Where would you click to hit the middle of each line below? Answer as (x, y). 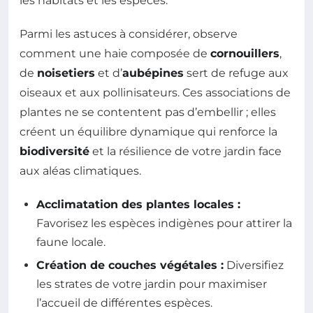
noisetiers (66, 73)
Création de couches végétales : (130, 265)
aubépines (153, 73)
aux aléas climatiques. (80, 170)
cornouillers (245, 53)
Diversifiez (254, 265)
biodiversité (54, 151)
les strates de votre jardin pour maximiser (152, 284)
